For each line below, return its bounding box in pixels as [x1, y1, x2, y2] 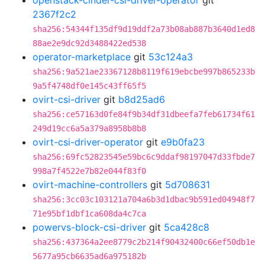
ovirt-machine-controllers [33, 179, 147, 190]
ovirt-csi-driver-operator [33, 136, 143, 148]
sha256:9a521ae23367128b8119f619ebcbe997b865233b [33, 67, 255, 76]
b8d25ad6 [118, 93, 165, 105]
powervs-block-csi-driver [33, 221, 146, 233]
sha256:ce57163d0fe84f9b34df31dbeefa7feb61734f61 [33, 109, 255, 119]
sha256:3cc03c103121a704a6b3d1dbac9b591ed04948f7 [33, 195, 255, 204]
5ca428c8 [164, 221, 209, 233]
